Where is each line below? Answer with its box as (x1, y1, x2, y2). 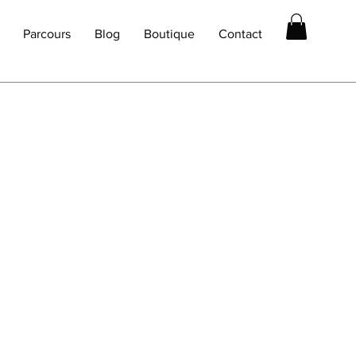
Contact (219, 27, 262, 41)
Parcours (23, 27, 71, 41)
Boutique (144, 27, 195, 41)
